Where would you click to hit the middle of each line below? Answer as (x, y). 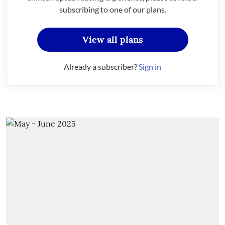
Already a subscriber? (101, 67)
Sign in (150, 67)
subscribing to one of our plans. (113, 9)
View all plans (113, 39)
